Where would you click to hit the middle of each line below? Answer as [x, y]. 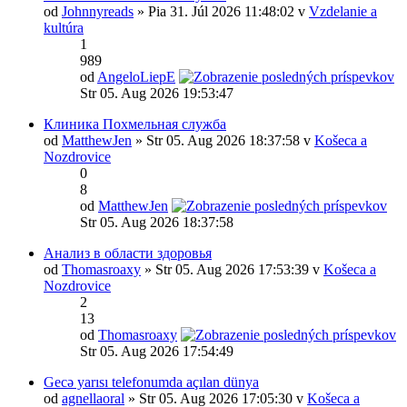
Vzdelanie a [343, 11]
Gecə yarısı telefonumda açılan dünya [151, 382]
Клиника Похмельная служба [135, 124]
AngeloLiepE [136, 77]
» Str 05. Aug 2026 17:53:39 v [232, 269]
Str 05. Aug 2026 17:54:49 [157, 351]
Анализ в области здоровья [128, 253]
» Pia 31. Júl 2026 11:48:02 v [221, 11]
